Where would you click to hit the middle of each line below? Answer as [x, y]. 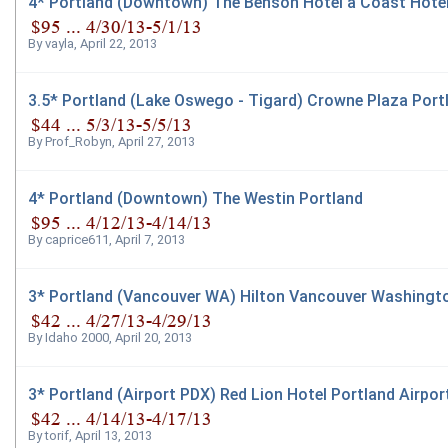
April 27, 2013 [156, 142]
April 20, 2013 [153, 338]
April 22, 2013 [118, 44]
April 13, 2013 [113, 436]
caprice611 [77, 240]
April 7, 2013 [150, 240]
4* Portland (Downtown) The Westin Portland [195, 198]
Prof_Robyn [78, 142]
